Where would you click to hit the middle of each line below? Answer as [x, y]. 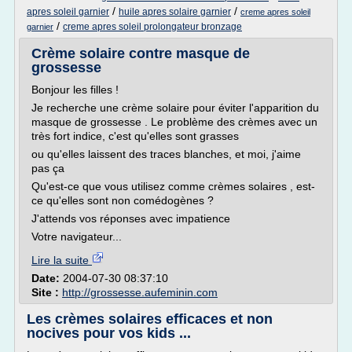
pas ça [48, 168]
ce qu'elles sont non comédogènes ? [123, 200]
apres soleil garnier [68, 12]
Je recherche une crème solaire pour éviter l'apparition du [175, 108]
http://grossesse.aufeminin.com [140, 292]
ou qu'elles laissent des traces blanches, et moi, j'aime [166, 154]
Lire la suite [62, 260]
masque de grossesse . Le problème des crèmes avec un [174, 122]
